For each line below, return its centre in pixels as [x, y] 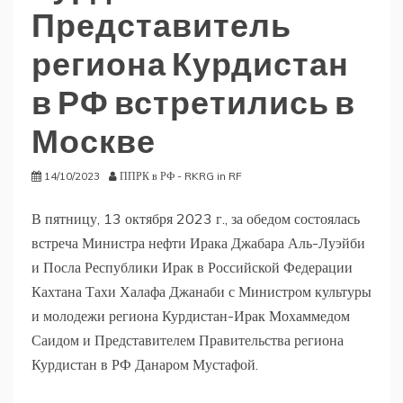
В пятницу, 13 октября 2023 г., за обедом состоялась [196, 218]
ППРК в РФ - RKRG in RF [181, 175]
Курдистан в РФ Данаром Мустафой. [145, 364]
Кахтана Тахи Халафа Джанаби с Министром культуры [201, 291]
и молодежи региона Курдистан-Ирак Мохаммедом [191, 315]
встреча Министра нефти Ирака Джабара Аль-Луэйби [198, 242]
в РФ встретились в [193, 102]
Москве [94, 140]
